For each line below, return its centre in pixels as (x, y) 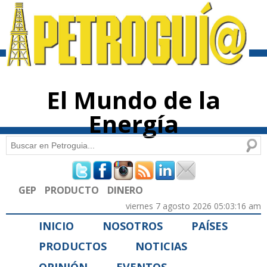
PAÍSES (209, 226)
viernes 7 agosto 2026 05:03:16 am (193, 206)
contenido (122, 17)
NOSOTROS (133, 226)
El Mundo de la (133, 100)
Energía (133, 124)
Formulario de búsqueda (94, 170)
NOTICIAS (161, 246)
